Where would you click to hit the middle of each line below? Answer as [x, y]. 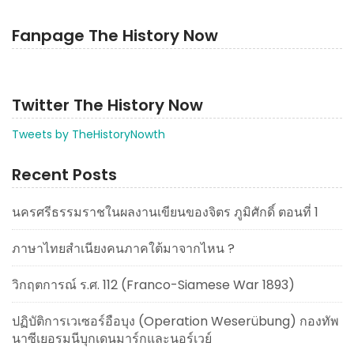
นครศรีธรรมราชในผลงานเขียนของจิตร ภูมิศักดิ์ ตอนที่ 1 [165, 212]
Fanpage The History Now [115, 35]
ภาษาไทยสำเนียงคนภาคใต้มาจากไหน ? [123, 248]
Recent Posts [64, 174]
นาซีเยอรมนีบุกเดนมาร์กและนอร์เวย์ [112, 338]
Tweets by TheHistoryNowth [88, 134]
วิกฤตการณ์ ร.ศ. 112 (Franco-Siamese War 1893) [153, 284]
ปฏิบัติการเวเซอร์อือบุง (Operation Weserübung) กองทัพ [175, 321]
